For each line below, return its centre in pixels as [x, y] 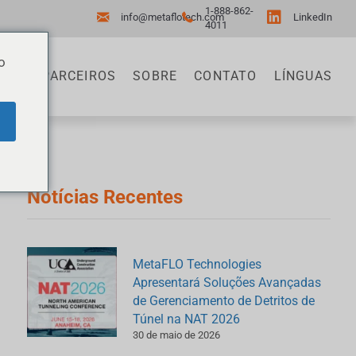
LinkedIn [312, 17]
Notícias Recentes [105, 197]
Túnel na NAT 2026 [187, 319]
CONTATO [226, 76]
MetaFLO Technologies [197, 264]
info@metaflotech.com [172, 17]
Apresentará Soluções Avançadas [227, 282]
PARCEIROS [79, 76]
